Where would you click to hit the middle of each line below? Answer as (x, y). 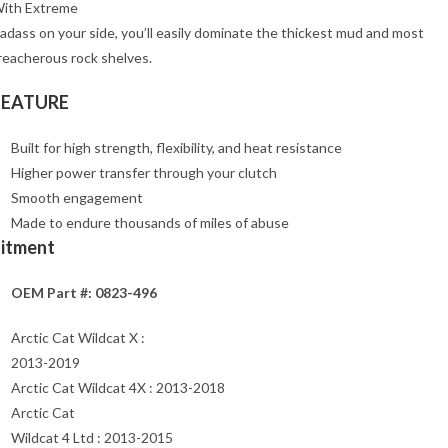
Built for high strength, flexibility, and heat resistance (176, 148)
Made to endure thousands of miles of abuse (150, 223)
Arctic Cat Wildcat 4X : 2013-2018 (118, 388)
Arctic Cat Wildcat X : (78, 338)
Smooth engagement (77, 198)
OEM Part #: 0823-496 (84, 293)
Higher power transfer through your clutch (144, 173)
